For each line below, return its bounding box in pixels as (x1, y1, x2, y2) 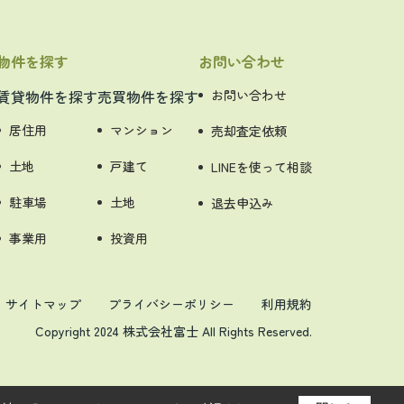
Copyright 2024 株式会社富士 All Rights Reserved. (35, 322, 312, 340)
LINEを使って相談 (211, 158, 312, 176)
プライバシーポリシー (108, 295, 234, 313)
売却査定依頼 (211, 122, 287, 140)
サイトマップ (5, 295, 81, 313)
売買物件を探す (97, 86, 198, 107)
